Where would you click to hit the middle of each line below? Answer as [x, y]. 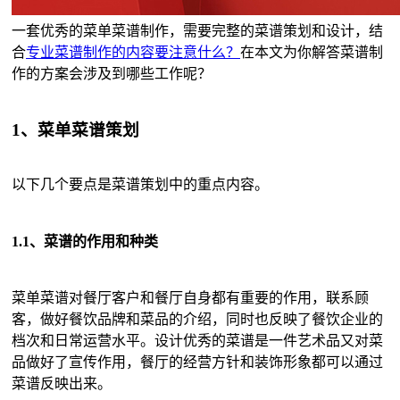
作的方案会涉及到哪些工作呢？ [112, 73]
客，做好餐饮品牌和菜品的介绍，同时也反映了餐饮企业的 [197, 319]
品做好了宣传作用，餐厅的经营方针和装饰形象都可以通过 [197, 362]
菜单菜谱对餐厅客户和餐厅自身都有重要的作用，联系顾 [190, 297]
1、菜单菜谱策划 [75, 129]
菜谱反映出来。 [62, 383]
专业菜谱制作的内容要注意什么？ [133, 52]
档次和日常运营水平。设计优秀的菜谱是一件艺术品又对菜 [197, 340]
